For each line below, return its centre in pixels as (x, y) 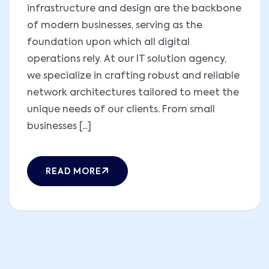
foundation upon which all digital (108, 42)
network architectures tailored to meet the (133, 93)
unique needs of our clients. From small (121, 110)
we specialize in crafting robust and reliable (133, 76)
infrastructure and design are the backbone (134, 9)
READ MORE (74, 171)
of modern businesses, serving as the (115, 26)
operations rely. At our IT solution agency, (127, 59)
